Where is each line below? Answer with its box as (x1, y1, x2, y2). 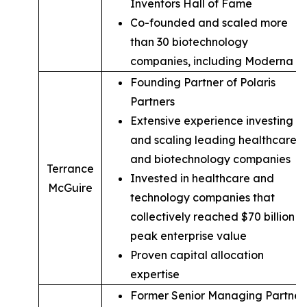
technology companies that (130, 191, 275, 204)
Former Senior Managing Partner (130, 288, 305, 302)
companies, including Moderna (130, 54, 293, 68)
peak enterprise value (130, 229, 247, 243)
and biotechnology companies (130, 152, 291, 166)
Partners (130, 95, 175, 108)
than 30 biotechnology (130, 35, 248, 49)
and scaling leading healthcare (130, 133, 297, 147)
